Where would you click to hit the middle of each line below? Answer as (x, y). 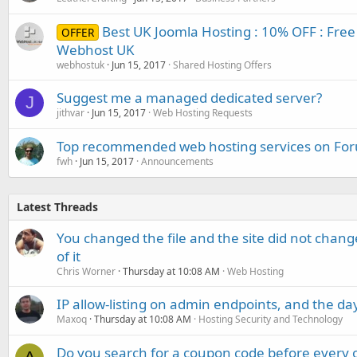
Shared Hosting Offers (222, 65)
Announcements (177, 161)
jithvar (71, 112)
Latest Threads (57, 206)
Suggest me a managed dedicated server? (189, 97)
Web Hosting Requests (203, 112)
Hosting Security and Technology (271, 319)
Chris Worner (86, 271)
